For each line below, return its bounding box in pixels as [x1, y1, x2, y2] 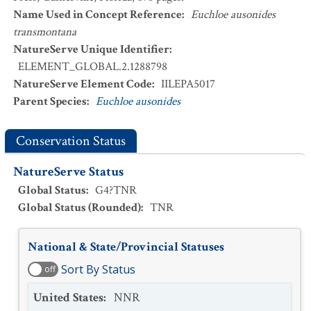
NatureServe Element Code [13, 76, 152, 92]
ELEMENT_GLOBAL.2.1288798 [18, 59, 167, 74]
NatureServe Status [13, 163, 124, 180]
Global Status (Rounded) [18, 200, 141, 215]
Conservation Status [16, 132, 126, 150]
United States [33, 289, 103, 305]
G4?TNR [95, 183, 137, 198]
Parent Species [13, 94, 87, 109]
